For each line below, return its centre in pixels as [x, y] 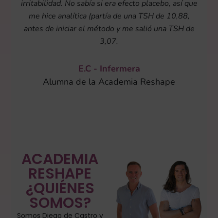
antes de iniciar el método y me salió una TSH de [109, 28]
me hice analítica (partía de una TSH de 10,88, [109, 16]
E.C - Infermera [109, 68]
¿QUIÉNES [60, 188]
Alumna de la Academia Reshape [109, 82]
